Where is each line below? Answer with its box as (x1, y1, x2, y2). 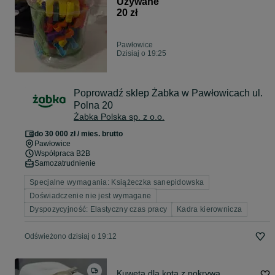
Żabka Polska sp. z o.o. (74, 112, 165, 122)
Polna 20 (74, 100, 113, 111)
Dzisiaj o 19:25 (117, 49, 166, 58)
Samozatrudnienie (34, 159, 96, 168)
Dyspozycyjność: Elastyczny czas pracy (29, 205, 168, 214)
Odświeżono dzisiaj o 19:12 (25, 232, 117, 241)
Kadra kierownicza (177, 205, 242, 214)
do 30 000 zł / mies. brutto (34, 130, 123, 139)
